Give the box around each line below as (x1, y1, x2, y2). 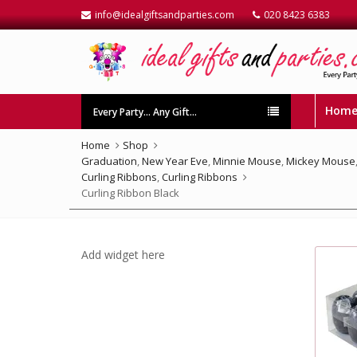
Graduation (81, 154, 137, 168)
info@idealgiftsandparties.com (95, 8, 234, 22)
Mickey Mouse (286, 154, 355, 168)
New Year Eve (142, 154, 208, 168)
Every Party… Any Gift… (93, 105, 197, 119)
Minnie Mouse (213, 154, 281, 168)
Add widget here (81, 247, 165, 262)
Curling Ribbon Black (81, 186, 179, 200)
